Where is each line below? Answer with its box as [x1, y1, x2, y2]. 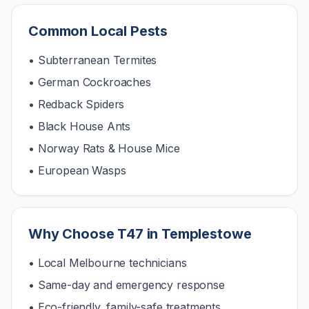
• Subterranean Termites [28, 53, 157, 67]
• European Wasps [28, 163, 126, 177]
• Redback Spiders [28, 97, 125, 111]
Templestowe [161, 226, 252, 242]
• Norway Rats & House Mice [28, 141, 180, 155]
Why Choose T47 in [28, 226, 162, 242]
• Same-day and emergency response [28, 278, 225, 292]
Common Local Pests [28, 23, 168, 39]
